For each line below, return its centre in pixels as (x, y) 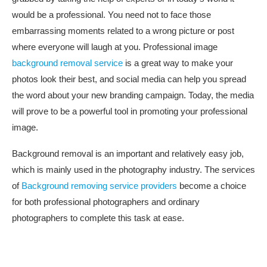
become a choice (212, 186)
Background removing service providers (99, 186)
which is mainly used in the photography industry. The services (133, 170)
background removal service (67, 63)
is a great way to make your (178, 63)
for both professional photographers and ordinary (106, 202)
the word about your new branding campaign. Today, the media (133, 95)
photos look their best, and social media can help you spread (129, 79)
